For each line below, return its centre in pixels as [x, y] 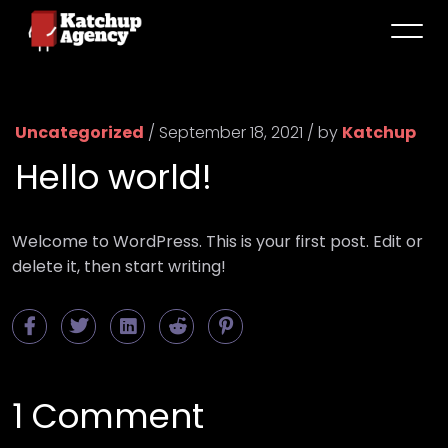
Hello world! [113, 177]
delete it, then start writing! [119, 266]
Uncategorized [79, 132]
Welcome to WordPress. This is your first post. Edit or [217, 241]
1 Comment [108, 416]
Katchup [379, 132]
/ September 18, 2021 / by [243, 132]
